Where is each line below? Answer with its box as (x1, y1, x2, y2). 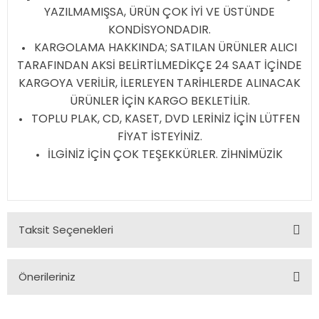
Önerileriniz (19, 269, 75, 284)
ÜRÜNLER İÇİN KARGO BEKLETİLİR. (69, 93, 250, 109)
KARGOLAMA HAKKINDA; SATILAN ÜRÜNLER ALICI (33, 39, 297, 56)
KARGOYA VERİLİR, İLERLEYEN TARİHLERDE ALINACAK (19, 75, 300, 91)
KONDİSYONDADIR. (108, 21, 211, 38)
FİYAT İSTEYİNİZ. (117, 128, 202, 145)
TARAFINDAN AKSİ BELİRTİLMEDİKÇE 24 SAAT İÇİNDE (17, 57, 302, 73)
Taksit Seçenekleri (19, 222, 113, 237)
